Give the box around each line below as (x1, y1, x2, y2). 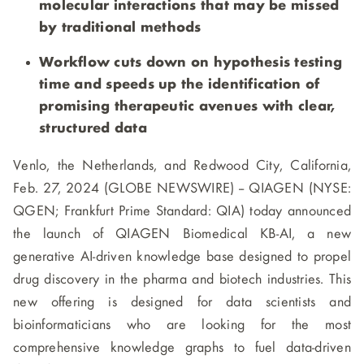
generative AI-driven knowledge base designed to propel (13, 249, 351, 265)
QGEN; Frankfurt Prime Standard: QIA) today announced (13, 204, 351, 219)
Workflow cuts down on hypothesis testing (39, 55, 342, 71)
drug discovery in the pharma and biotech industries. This (13, 272, 351, 288)
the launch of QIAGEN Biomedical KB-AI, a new (13, 227, 351, 242)
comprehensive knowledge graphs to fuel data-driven (13, 340, 351, 356)
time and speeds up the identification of (39, 77, 319, 93)
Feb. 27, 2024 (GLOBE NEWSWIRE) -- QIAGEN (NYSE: (13, 181, 351, 197)
